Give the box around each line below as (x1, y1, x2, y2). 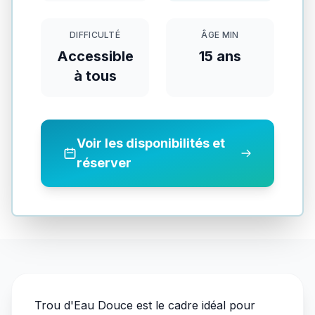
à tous (73, 67, 117, 84)
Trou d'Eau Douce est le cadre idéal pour (34, 298, 255, 312)
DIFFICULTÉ (70, 30, 120, 40)
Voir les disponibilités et (77, 136, 226, 150)
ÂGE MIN (201, 30, 239, 40)
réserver (77, 155, 132, 170)
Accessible (56, 48, 134, 65)
